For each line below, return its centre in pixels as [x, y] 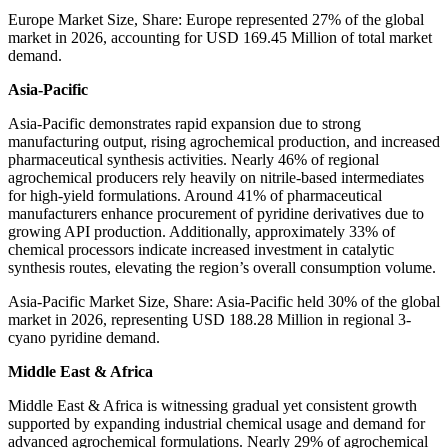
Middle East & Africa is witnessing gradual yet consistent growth [212, 406]
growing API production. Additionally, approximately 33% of [201, 232]
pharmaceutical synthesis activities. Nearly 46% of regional [193, 160]
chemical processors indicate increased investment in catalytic [201, 250]
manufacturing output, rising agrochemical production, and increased [224, 142]
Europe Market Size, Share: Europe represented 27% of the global [216, 20]
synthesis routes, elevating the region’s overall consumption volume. [222, 268]
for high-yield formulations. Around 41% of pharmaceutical [195, 196]
